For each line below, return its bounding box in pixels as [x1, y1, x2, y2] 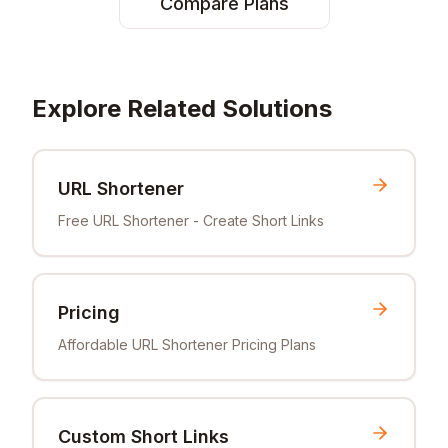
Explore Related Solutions [32, 94, 332, 123]
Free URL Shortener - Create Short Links [58, 212, 324, 229]
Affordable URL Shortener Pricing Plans [58, 336, 316, 353]
